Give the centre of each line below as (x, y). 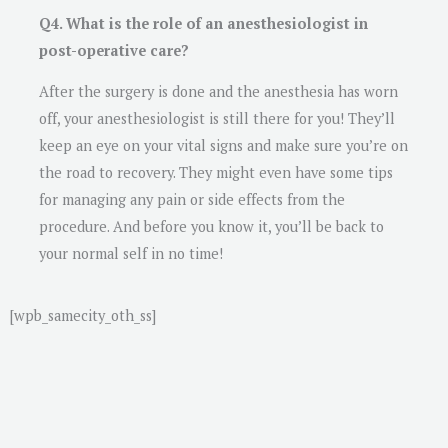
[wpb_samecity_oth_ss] (83, 315)
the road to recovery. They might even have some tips (216, 173)
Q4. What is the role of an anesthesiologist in (203, 23)
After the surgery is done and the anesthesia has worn (218, 92)
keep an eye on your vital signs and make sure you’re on (223, 146)
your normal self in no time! (131, 254)
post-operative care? (114, 50)
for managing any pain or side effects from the (192, 200)
